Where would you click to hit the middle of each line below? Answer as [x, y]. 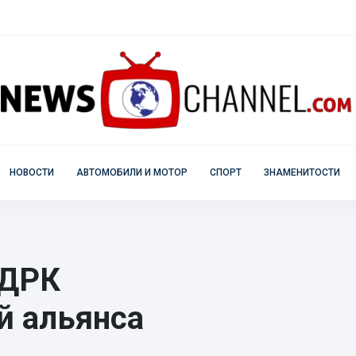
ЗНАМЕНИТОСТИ [302, 172]
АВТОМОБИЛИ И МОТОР [132, 172]
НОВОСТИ [31, 172]
